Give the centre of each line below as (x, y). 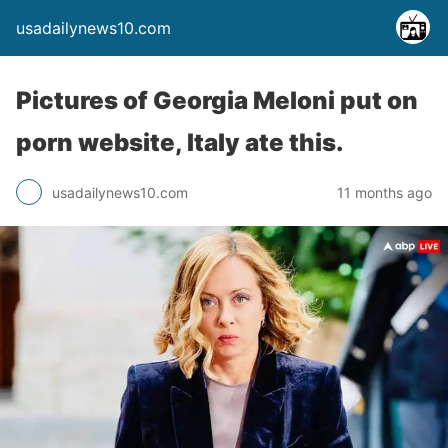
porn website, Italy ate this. (180, 142)
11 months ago (384, 192)
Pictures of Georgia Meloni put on (217, 100)
